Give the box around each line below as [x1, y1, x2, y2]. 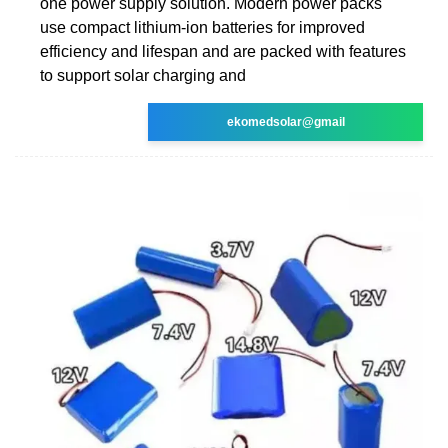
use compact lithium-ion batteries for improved [40, 18, 365, 36]
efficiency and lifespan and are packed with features [40, 42, 406, 60]
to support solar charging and [40, 66, 246, 84]
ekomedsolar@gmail [226, 114, 345, 129]
